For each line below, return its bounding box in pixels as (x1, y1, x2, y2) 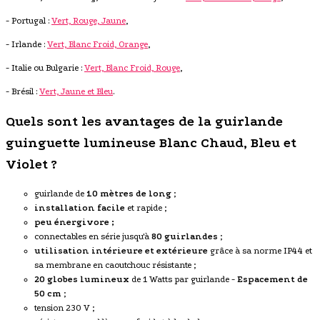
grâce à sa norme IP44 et (208, 245, 312, 256)
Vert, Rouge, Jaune (51, 16, 126, 26)
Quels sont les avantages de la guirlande (6, 113, 283, 129)
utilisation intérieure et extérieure (34, 245, 208, 256)
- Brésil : (6, 86, 39, 97)
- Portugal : (6, 16, 51, 26)
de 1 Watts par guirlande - (129, 274, 237, 284)
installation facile (34, 202, 125, 213)
